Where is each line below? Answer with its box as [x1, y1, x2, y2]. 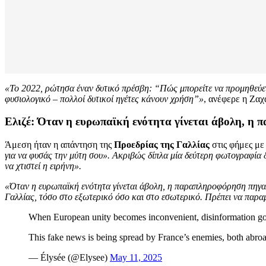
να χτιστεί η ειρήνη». [5, 161, 81, 172]
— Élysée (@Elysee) [28, 252, 110, 263]
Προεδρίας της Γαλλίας [112, 140, 210, 150]
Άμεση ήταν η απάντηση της [5, 140, 112, 150]
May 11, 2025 [110, 252, 162, 263]
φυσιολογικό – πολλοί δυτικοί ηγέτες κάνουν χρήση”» [5, 93, 204, 104]
